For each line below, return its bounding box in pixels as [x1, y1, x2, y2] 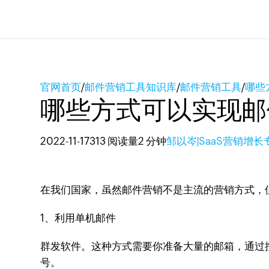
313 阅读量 [89, 135, 139, 147]
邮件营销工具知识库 [85, 81, 177, 93]
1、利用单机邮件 [40, 212, 116, 224]
